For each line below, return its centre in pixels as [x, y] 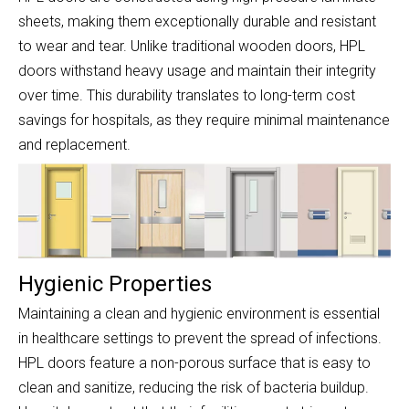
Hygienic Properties [115, 283]
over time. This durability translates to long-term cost [187, 96]
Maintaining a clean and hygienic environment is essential [199, 313]
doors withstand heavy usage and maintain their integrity [197, 71]
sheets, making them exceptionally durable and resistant [197, 22]
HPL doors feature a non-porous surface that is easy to [194, 362]
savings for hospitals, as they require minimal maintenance [204, 121]
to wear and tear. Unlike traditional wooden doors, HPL [192, 47]
